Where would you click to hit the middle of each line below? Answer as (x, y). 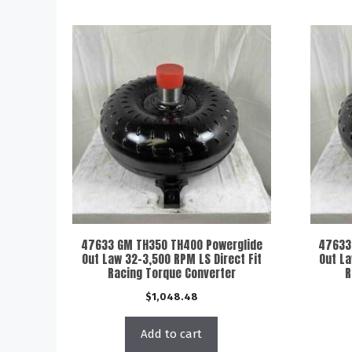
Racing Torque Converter (171, 273)
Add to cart (172, 334)
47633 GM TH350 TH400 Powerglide (171, 244)
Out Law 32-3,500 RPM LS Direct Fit (171, 258)
